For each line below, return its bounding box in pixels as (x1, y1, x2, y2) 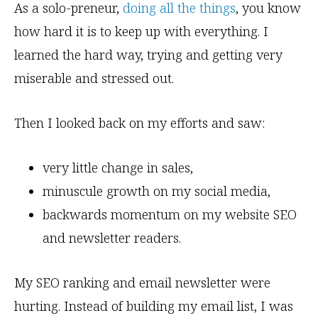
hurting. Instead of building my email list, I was (14, 297, 293, 315)
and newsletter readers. (43, 229, 181, 247)
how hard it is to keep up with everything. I (14, 23, 268, 40)
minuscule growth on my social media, (43, 182, 270, 200)
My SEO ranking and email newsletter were (14, 274, 270, 292)
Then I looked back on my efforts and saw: (14, 114, 265, 132)
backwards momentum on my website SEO (43, 206, 297, 224)
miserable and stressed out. (14, 70, 174, 87)
